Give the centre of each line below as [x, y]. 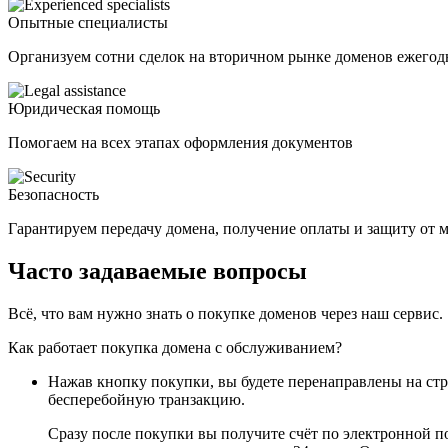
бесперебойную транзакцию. [146, 399]
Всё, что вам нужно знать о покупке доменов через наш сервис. [225, 313]
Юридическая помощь [84, 108]
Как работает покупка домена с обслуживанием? [175, 347]
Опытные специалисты [88, 22]
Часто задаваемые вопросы [157, 270]
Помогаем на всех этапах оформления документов [180, 142]
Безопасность [53, 194]
